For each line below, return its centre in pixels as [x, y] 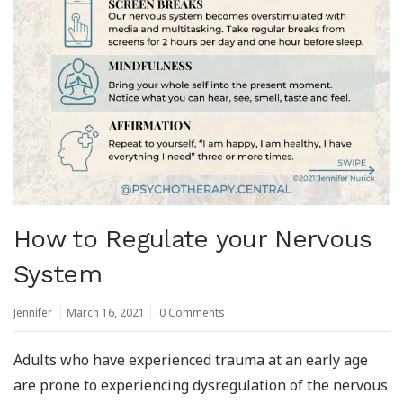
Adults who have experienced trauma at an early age [191, 359]
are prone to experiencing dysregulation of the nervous [201, 385]
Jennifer [33, 312]
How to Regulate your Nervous [193, 238]
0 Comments [192, 312]
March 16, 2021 [106, 312]
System [58, 273]
